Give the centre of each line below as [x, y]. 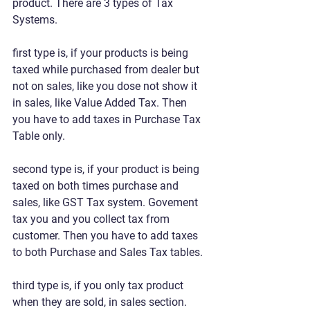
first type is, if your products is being [102, 53]
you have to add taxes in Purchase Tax [108, 119]
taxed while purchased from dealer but [107, 69]
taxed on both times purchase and [97, 185]
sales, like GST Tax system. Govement [107, 202]
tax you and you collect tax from [92, 219]
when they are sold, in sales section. [101, 302]
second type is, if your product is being [107, 169]
